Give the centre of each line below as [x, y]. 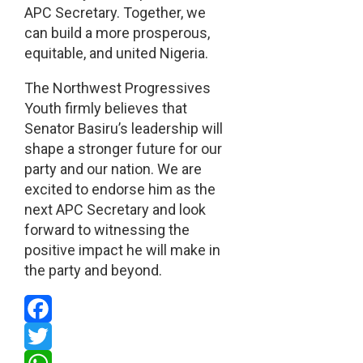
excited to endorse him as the [120, 190]
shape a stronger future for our [123, 149]
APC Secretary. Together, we [115, 13]
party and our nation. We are [113, 169]
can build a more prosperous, [117, 33]
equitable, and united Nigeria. [116, 53]
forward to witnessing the [107, 230]
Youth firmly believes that [105, 109]
